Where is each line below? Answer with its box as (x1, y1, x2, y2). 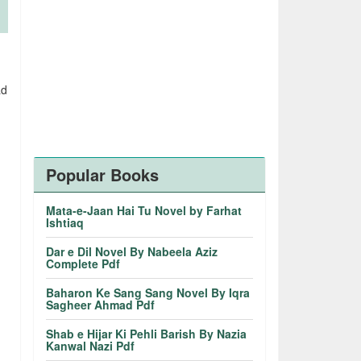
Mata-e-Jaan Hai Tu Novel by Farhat (46, 202, 243, 218)
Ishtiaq (46, 214, 85, 230)
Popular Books (46, 163, 160, 186)
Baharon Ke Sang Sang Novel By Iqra (46, 284, 251, 301)
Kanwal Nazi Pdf (46, 338, 135, 354)
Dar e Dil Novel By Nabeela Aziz (46, 243, 218, 259)
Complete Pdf (46, 255, 121, 272)
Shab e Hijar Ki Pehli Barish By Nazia (46, 326, 247, 342)
